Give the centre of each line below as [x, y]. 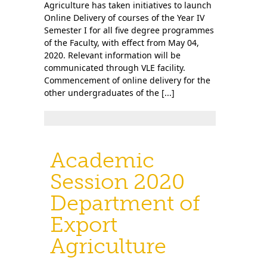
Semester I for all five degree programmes [129, 30]
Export [84, 224]
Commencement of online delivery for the [127, 80]
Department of [125, 203]
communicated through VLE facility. [115, 68]
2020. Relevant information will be [112, 55]
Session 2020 [117, 181]
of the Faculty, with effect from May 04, [122, 43]
